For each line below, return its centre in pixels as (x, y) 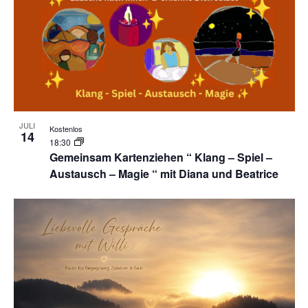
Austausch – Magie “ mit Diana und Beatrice (164, 173)
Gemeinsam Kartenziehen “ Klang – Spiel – (161, 157)
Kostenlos (66, 128)
